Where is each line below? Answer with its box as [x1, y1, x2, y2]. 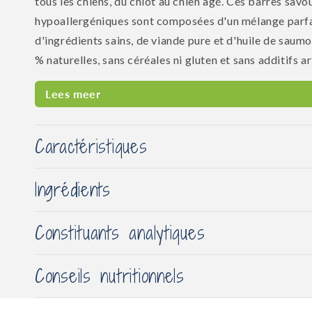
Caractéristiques [35, 134, 148, 159]
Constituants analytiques [35, 220, 205, 246]
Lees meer [45, 87, 101, 101]
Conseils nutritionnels [35, 263, 185, 289]
